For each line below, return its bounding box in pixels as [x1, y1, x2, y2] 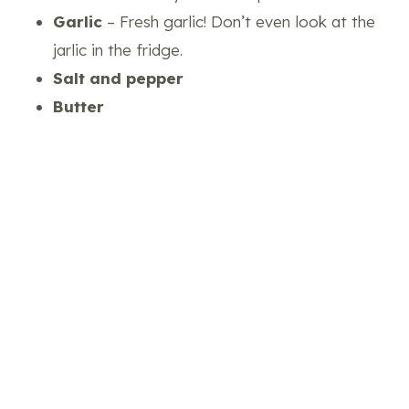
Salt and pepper [53, 68, 184, 88]
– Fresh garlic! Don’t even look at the [102, 11, 375, 31]
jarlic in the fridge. [53, 39, 183, 59]
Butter [53, 96, 104, 116]
